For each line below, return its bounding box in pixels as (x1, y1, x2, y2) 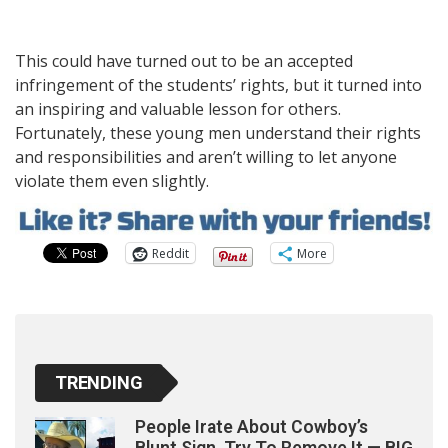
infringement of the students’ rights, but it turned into (15, 73, 422, 96)
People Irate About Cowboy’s (135, 417, 368, 438)
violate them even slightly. (15, 169, 209, 192)
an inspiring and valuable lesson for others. (15, 97, 341, 120)
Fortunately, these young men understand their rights (15, 121, 421, 144)
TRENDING (55, 372, 143, 394)
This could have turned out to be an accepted (15, 49, 353, 72)
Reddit (152, 244, 189, 262)
